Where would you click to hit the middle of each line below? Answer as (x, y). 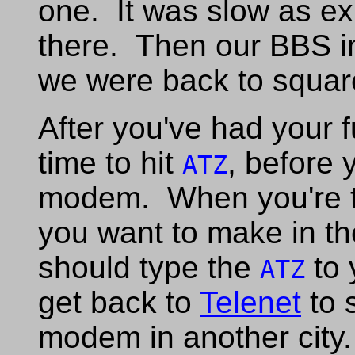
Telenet (250, 302)
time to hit (110, 163)
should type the (149, 267)
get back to (119, 302)
